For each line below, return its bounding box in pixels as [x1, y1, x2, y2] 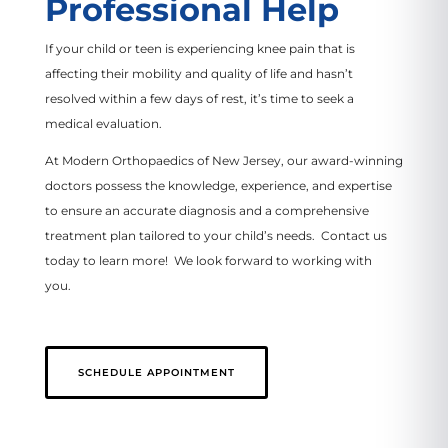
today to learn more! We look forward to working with [44, 252, 372, 268]
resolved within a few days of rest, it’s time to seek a [44, 90, 354, 106]
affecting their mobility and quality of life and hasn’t [44, 65, 353, 81]
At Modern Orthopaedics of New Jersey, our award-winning [44, 152, 403, 168]
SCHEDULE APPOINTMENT [77, 365, 235, 379]
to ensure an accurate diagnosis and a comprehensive [44, 202, 369, 218]
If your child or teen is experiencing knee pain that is [44, 40, 355, 56]
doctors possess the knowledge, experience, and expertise [44, 177, 392, 193]
